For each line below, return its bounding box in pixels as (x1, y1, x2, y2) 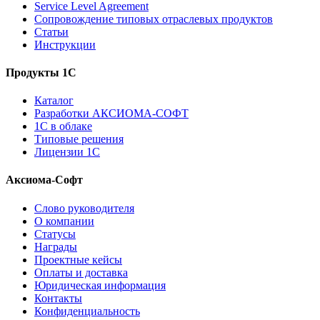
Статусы (34, 227, 76, 240)
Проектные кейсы (34, 253, 122, 266)
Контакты (34, 291, 82, 304)
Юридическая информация (34, 279, 166, 291)
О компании (34, 214, 94, 227)
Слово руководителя (34, 201, 134, 214)
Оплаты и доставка (34, 266, 128, 279)
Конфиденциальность (34, 304, 140, 317)
